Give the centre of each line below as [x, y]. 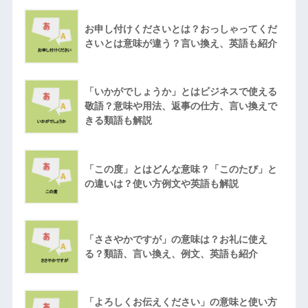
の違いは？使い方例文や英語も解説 [161, 183]
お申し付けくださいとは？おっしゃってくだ [180, 29]
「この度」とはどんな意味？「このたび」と [180, 169]
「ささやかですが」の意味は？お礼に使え [176, 239]
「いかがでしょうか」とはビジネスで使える [180, 91]
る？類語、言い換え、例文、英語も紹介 [171, 253]
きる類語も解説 [118, 120]
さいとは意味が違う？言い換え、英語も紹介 [180, 43]
